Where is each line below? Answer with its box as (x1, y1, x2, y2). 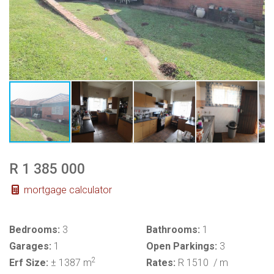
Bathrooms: (146, 223, 200, 235)
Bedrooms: (9, 223, 60, 235)
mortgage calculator (21, 183, 112, 196)
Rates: (146, 256, 176, 268)
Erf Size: (9, 256, 48, 268)
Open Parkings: (146, 240, 217, 252)
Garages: (9, 240, 51, 252)
